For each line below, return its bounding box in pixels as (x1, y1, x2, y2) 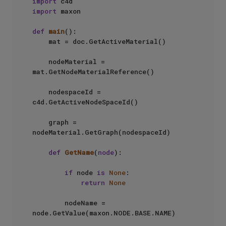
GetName (65, 148, 94, 157)
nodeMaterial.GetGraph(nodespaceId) (32, 128, 171, 137)
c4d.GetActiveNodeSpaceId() (32, 97, 138, 107)
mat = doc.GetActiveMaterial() (32, 37, 48, 46)
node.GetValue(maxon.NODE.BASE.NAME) (32, 208, 176, 218)
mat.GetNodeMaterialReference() (32, 67, 154, 77)
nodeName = (32, 198, 65, 208)
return (81, 178, 105, 188)
